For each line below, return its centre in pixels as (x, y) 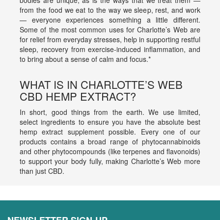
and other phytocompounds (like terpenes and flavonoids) (110, 151)
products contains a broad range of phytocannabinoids (110, 142)
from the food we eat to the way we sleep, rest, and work (110, 10)
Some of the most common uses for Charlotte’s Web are (110, 30)
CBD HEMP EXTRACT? (78, 96)
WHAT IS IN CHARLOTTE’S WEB (101, 84)
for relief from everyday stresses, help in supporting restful (110, 40)
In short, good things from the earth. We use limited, (110, 112)
